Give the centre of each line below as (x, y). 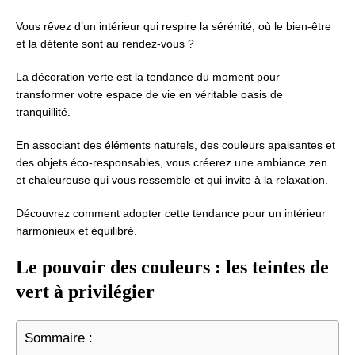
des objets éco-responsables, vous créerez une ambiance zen (172, 162)
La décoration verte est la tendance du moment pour (148, 77)
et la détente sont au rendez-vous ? (105, 44)
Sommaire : (59, 338)
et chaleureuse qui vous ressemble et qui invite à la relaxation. (172, 180)
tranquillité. (43, 112)
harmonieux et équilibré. (76, 231)
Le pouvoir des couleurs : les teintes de (172, 267)
